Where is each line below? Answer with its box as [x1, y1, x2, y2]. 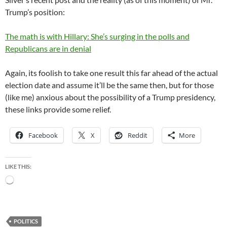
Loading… [14, 175, 40, 183]
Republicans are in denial [5, 44, 91, 54]
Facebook [28, 131, 58, 140]
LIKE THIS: [5, 163, 31, 170]
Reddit [128, 131, 147, 140]
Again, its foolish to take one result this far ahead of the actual [5, 68, 218, 78]
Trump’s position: [5, 7, 65, 17]
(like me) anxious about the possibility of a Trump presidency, [5, 92, 215, 102]
